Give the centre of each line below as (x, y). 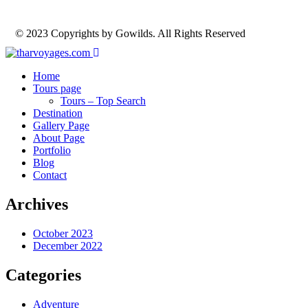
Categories (43, 275)
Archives (37, 205)
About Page (59, 138)
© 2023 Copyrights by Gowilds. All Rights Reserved (130, 34)
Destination (58, 113)
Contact (50, 175)
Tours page (57, 89)
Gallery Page (61, 126)
